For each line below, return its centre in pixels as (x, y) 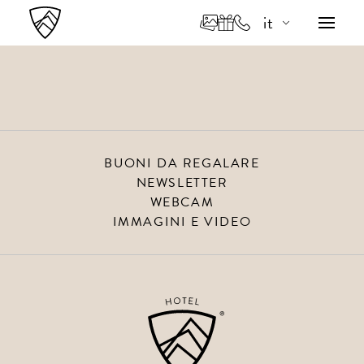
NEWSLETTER (182, 183)
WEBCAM (182, 202)
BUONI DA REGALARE (182, 163)
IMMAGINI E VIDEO (182, 222)
